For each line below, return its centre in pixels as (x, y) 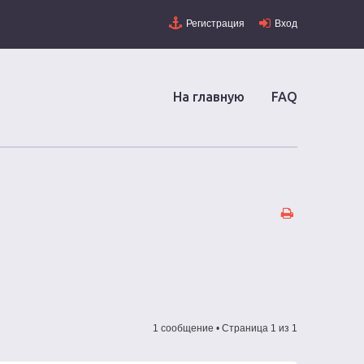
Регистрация (215, 24)
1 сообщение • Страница (212, 328)
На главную (209, 97)
